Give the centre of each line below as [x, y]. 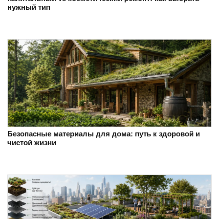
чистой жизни [32, 142]
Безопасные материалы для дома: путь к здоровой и [104, 134]
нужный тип [29, 7]
